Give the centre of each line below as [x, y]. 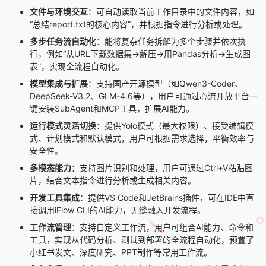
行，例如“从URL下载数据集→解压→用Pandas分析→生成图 [140, 54]
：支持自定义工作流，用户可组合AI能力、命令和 [162, 227]
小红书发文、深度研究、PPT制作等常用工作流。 [121, 252]
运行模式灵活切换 [63, 126]
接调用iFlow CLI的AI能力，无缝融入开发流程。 [118, 210]
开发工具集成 [55, 198]
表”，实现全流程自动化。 [77, 66]
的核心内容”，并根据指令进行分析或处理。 [167, 24]
